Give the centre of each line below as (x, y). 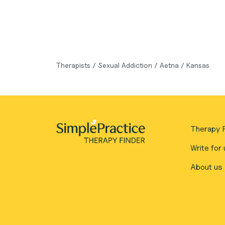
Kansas (198, 65)
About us (206, 167)
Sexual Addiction (126, 65)
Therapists (74, 65)
